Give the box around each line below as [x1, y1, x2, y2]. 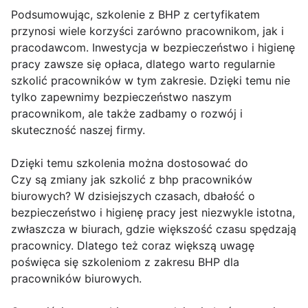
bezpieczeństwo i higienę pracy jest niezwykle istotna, [11, 206, 295, 220]
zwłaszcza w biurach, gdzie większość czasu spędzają [11, 222, 296, 236]
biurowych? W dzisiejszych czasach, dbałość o [11, 189, 255, 203]
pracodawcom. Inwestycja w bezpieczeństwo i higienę [11, 41, 295, 55]
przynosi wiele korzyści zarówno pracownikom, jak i [11, 24, 284, 38]
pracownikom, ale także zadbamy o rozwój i [11, 107, 243, 121]
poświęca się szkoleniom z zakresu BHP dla [11, 255, 239, 269]
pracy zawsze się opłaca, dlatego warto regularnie [11, 57, 275, 71]
